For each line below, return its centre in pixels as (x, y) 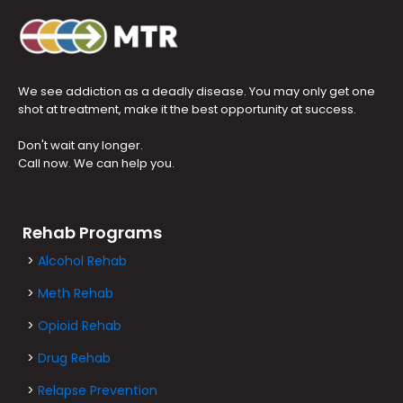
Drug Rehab (74, 358)
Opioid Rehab (80, 326)
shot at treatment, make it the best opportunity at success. (187, 110)
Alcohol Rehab (82, 261)
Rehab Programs (92, 233)
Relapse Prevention (98, 391)
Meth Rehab (76, 294)
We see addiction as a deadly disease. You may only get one (197, 92)
